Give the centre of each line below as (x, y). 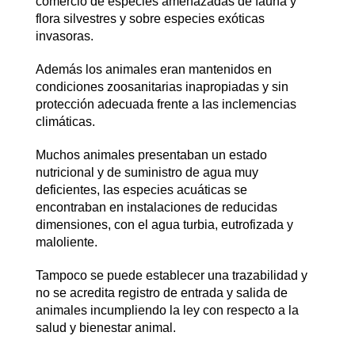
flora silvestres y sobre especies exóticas (150, 18)
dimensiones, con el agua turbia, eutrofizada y (164, 224)
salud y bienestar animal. (105, 327)
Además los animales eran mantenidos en (153, 69)
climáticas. (65, 121)
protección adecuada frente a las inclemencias (166, 104)
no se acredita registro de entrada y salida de (161, 292)
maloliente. (66, 242)
